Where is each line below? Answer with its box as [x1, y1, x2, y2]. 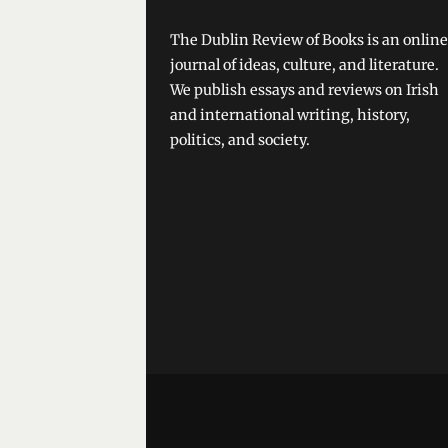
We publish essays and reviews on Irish [170, 81, 439, 99]
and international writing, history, [170, 106, 410, 124]
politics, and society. [170, 131, 310, 149]
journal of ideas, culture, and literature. [170, 56, 439, 74]
